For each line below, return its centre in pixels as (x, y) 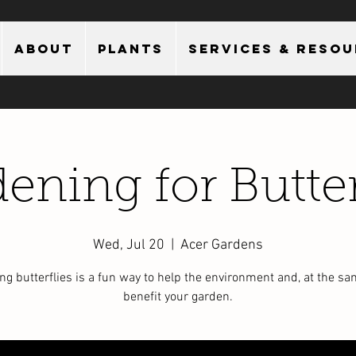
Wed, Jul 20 (129, 245)
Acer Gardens (222, 245)
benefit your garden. (178, 297)
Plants (131, 48)
